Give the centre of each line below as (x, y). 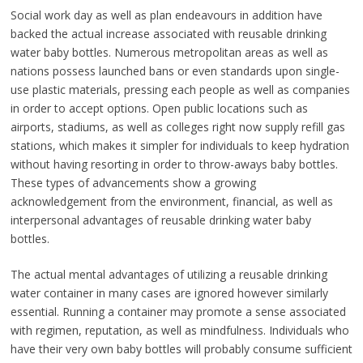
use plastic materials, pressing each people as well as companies (180, 90)
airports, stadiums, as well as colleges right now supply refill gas (177, 127)
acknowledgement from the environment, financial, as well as (171, 202)
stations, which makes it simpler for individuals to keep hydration (179, 146)
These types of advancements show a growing (133, 183)
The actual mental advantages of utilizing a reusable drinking (169, 275)
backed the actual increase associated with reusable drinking (168, 34)
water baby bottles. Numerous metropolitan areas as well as (169, 53)
